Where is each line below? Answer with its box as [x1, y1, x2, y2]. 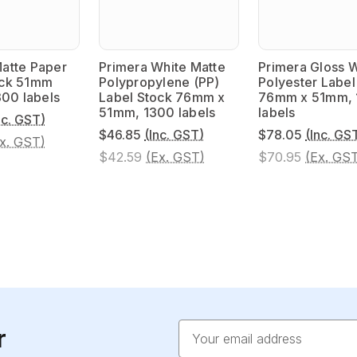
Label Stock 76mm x [99, 88, 226, 105]
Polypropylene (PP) [99, 73, 220, 90]
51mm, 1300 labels [99, 104, 216, 120]
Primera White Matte [99, 58, 226, 75]
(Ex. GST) [146, 148, 205, 165]
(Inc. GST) [144, 126, 204, 143]
